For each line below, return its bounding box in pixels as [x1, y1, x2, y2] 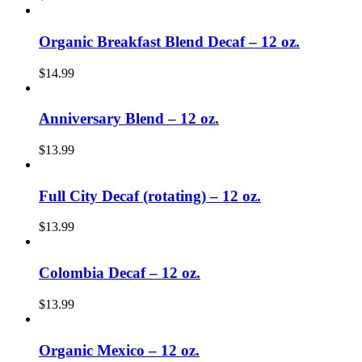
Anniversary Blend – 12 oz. [39, 110, 219, 128]
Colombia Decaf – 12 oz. [39, 264, 200, 282]
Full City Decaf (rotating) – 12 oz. [39, 187, 261, 204]
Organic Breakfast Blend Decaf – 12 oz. [39, 32, 300, 50]
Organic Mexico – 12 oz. [39, 341, 200, 359]
